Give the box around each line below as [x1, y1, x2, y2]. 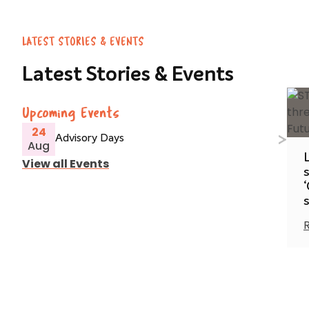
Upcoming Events [22, 105, 119, 121]
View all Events [22, 155, 109, 172]
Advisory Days [55, 133, 124, 145]
